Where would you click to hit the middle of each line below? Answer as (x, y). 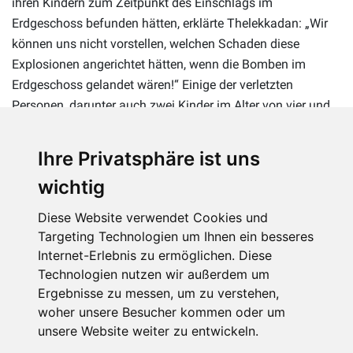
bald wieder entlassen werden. (95, 146)
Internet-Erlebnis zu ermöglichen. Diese (155, 255)
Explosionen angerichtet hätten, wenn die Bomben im (159, 64)
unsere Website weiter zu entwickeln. (148, 331)
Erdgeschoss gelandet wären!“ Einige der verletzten (152, 84)
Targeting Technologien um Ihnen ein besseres (176, 236)
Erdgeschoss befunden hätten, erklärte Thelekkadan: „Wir (170, 23)
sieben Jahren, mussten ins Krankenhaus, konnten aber (165, 125)
